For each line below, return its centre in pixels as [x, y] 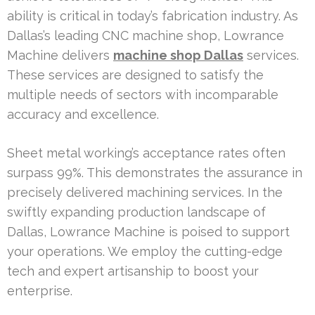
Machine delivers [60, 55]
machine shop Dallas [178, 55]
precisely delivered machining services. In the [145, 192]
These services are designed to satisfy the [135, 75]
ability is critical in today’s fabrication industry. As [153, 15]
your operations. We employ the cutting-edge [145, 251]
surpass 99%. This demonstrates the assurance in [155, 172]
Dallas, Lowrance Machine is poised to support [148, 231]
